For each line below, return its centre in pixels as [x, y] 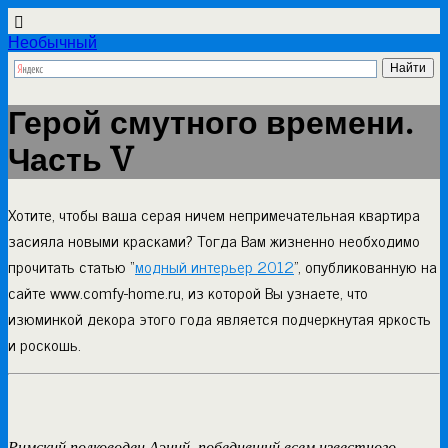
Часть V [70, 161]
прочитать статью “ [71, 265]
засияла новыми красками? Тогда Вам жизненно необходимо [214, 239]
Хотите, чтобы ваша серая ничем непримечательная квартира [214, 213]
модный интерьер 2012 [214, 265]
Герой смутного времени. [210, 124]
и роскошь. [44, 343]
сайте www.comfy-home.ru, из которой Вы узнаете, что [188, 291]
